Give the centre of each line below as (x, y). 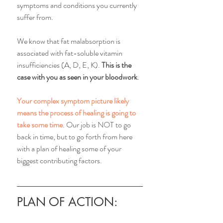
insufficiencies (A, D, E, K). (59, 65)
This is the (117, 65)
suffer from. (36, 17)
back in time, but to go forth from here (75, 137)
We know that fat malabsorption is (69, 41)
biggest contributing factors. (60, 161)
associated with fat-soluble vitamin (70, 53)
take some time (40, 125)
